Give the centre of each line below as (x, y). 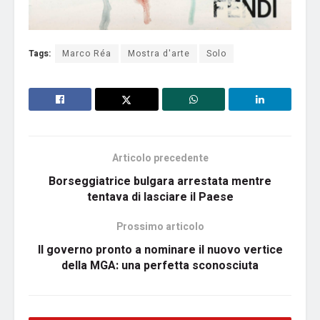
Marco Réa (87, 54)
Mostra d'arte (159, 54)
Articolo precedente (160, 159)
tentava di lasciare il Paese (160, 197)
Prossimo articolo (160, 227)
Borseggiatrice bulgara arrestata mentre (160, 182)
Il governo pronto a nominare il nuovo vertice (160, 250)
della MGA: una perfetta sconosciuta (160, 266)
